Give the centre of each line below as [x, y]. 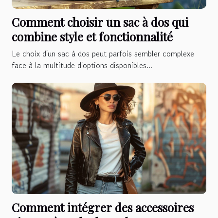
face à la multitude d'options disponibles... [82, 65]
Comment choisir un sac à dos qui [100, 22]
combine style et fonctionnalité [92, 37]
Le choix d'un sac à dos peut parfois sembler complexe [103, 54]
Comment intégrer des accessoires [103, 207]
